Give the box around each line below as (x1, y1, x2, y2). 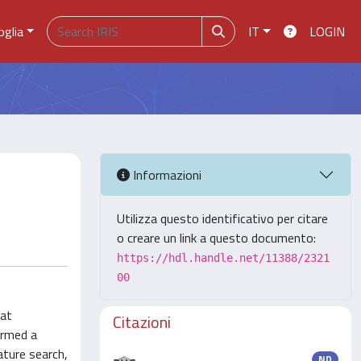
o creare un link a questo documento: (117, 228, 316, 247)
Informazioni (130, 164, 201, 185)
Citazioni (113, 309, 171, 334)
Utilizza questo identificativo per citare (117, 209, 328, 228)
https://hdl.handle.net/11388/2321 (117, 251, 330, 264)
